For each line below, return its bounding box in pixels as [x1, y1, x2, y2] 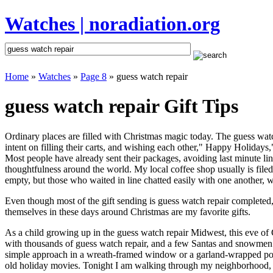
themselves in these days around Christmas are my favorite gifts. [5, 206, 250, 217]
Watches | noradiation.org [5, 13, 220, 35]
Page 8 [80, 71, 107, 82]
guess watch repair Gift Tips [5, 95, 238, 118]
